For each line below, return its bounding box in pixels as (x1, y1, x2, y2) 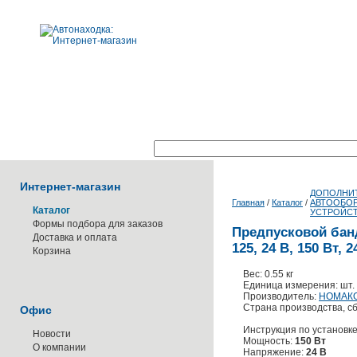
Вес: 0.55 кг (243, 269, 293, 280)
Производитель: (243, 291, 319, 302)
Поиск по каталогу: (66, 143, 154, 155)
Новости (33, 328, 71, 339)
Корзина (33, 245, 71, 257)
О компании (33, 342, 86, 353)
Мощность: (243, 335, 295, 347)
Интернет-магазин (20, 180, 120, 193)
